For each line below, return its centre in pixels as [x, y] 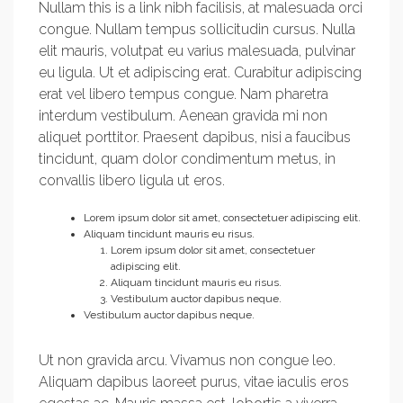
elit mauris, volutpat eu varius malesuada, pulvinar [197, 51]
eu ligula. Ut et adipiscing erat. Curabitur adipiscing [200, 72]
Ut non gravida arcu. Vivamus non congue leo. [187, 360]
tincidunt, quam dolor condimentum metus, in [187, 159]
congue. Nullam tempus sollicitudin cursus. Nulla [197, 29]
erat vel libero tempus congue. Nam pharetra [184, 94]
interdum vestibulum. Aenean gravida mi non [183, 116]
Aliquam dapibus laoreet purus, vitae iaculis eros [194, 382]
